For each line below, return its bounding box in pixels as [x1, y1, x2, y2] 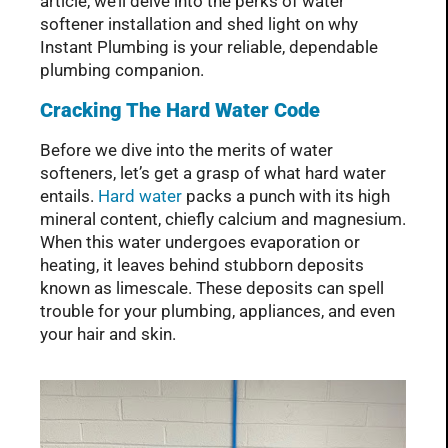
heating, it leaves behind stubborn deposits [40, 254, 364, 275]
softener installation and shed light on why [40, 14, 358, 35]
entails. [40, 185, 98, 206]
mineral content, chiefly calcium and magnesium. [40, 208, 406, 229]
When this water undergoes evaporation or [40, 231, 360, 252]
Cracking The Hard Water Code [40, 97, 320, 122]
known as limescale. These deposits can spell [40, 277, 384, 298]
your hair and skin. [40, 323, 176, 344]
